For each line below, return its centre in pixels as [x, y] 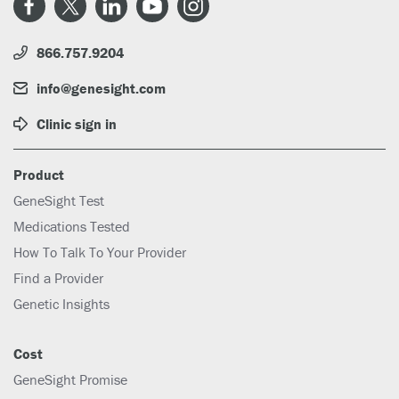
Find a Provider [58, 278]
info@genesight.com [101, 89]
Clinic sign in [77, 124]
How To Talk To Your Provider [100, 252]
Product [39, 175]
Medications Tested [72, 227]
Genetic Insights [61, 304]
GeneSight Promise [70, 380]
